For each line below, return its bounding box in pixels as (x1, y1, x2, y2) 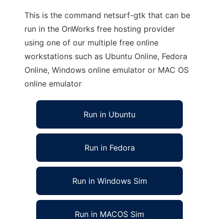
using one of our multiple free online (24, 38, 158, 47)
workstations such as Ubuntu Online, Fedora (24, 51, 187, 61)
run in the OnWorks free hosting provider (24, 24, 175, 34)
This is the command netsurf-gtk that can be (24, 10, 190, 20)
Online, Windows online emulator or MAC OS (24, 65, 189, 75)
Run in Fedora (84, 143, 135, 153)
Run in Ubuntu (84, 109, 135, 119)
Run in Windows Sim (72, 176, 147, 186)
